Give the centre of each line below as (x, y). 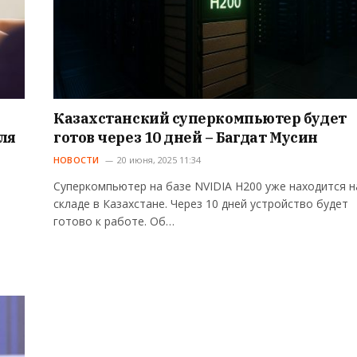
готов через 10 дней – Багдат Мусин (186, 137)
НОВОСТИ (76, 159)
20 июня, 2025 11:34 (159, 159)
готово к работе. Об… (114, 221)
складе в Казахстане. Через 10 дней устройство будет (201, 203)
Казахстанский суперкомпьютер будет (200, 118)
